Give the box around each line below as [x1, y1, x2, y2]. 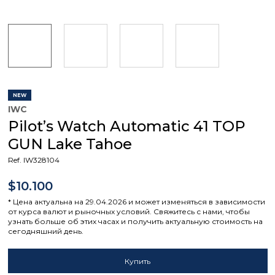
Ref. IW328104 [7, 155, 60, 165]
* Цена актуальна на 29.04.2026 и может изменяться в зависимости [7, 197, 265, 206]
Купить [125, 256, 150, 266]
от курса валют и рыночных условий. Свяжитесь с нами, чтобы [7, 207, 250, 216]
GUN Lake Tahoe [7, 135, 132, 153]
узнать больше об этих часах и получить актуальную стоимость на [7, 217, 263, 226]
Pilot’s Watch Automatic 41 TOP [7, 117, 246, 135]
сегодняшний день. [7, 227, 83, 236]
